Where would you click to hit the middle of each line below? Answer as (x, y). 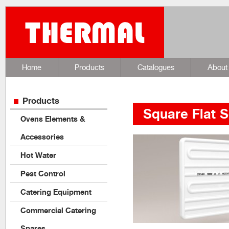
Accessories (42, 137)
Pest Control (43, 174)
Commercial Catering (58, 210)
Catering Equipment (56, 192)
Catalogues (156, 67)
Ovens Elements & (53, 119)
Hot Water (38, 155)
